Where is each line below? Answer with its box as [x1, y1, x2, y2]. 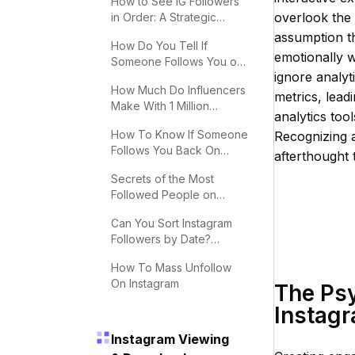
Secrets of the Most [111, 172, 214, 185]
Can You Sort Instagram [111, 216, 232, 230]
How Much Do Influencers [111, 83, 246, 97]
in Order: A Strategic [111, 10, 216, 24]
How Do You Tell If [111, 39, 208, 52]
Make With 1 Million [111, 99, 209, 113]
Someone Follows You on [111, 55, 243, 68]
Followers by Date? [111, 232, 211, 246]
